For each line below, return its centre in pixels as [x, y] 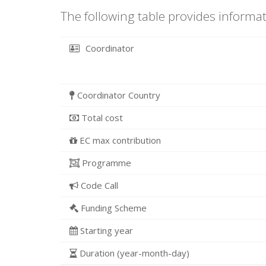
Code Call [98, 185]
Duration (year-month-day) [133, 253]
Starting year [105, 230]
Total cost [101, 118]
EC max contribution [119, 140]
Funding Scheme [113, 208]
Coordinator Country [118, 95]
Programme [105, 163]
